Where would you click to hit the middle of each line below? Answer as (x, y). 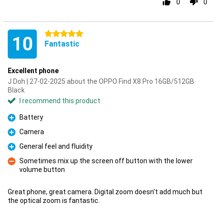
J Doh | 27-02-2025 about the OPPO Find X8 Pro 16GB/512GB (101, 81)
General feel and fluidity (56, 146)
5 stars (56, 34)
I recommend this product (60, 101)
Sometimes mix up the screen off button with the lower (106, 161)
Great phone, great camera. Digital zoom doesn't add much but (105, 192)
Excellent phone (33, 71)
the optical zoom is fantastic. (54, 201)
